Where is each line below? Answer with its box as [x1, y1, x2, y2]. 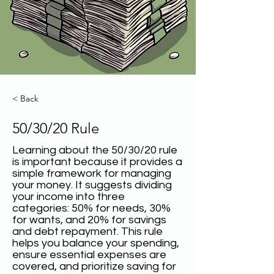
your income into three [12, 191, 125, 202]
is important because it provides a [12, 156, 182, 168]
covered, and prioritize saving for [12, 261, 176, 272]
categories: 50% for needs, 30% [12, 202, 171, 214]
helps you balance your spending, [12, 237, 179, 249]
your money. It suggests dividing [12, 179, 172, 191]
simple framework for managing [12, 168, 171, 179]
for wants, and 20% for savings [12, 214, 166, 226]
